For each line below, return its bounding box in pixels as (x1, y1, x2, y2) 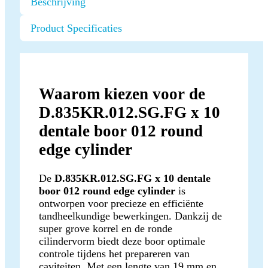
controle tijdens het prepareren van (39, 247, 190, 260)
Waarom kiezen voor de (39, 84, 205, 103)
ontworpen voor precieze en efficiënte (39, 197, 203, 209)
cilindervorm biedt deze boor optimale (39, 234, 205, 247)
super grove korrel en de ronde (39, 222, 172, 234)
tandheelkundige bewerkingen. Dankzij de (39, 209, 222, 222)
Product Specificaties (31, 22, 122, 35)
